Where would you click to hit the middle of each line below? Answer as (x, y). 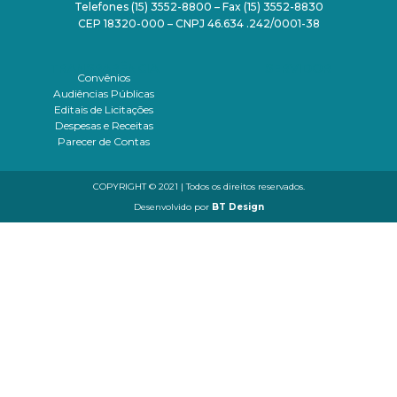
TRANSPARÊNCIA (104, 68)
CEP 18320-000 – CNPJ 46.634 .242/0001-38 (198, 23)
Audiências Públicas (104, 93)
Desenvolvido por (172, 207)
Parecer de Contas (104, 141)
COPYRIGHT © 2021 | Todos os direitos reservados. (198, 187)
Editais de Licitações (104, 109)
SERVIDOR (298, 68)
